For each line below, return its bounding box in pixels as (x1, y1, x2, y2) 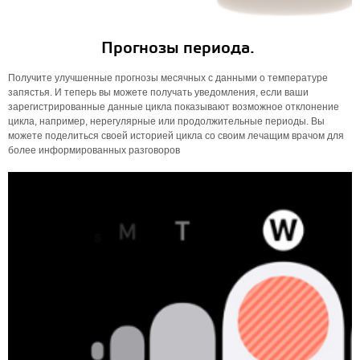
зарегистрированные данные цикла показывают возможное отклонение (8, 101, 339, 112)
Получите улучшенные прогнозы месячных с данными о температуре (8, 72, 328, 84)
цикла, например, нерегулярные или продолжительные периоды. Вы (8, 116, 325, 127)
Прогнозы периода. (101, 39, 259, 59)
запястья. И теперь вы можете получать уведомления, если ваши (8, 87, 309, 98)
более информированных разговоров (8, 145, 180, 156)
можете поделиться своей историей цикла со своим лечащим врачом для (8, 130, 344, 141)
